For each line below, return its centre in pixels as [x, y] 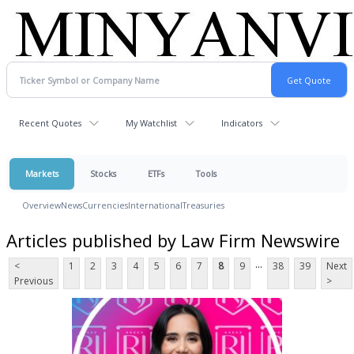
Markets [42, 173]
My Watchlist [151, 123]
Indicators [242, 123]
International [155, 205]
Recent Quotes [50, 123]
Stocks [103, 173]
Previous [34, 281]
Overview [41, 205]
